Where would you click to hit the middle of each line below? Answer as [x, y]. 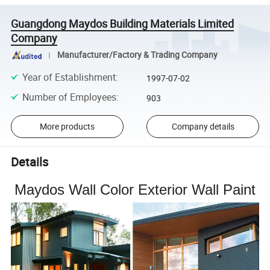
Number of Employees [69, 97]
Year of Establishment [69, 77]
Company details [203, 127]
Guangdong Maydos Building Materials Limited [123, 23]
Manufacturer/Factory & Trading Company [137, 55]
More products [67, 127]
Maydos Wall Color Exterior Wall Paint [135, 189]
